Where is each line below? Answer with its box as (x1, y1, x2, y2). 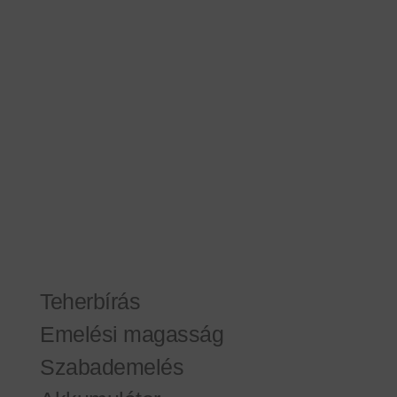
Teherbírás (40, 288, 141, 314)
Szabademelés (40, 354, 184, 379)
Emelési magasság (40, 321, 224, 346)
